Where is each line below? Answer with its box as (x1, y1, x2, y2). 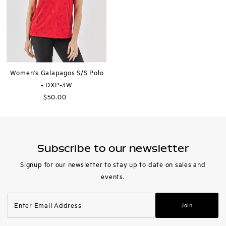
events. (101, 171, 125, 181)
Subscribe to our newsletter (37, 144, 189, 153)
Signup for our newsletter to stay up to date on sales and (20, 159, 206, 169)
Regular (56, 91, 82, 101)
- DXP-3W (40, 79, 73, 89)
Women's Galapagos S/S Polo (10, 67, 104, 77)
